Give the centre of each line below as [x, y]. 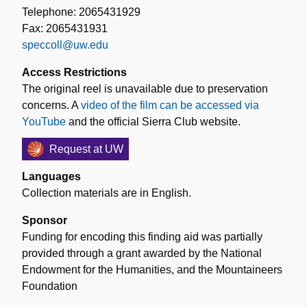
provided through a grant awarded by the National [142, 253]
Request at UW [86, 149]
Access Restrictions [74, 72]
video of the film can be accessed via [170, 105]
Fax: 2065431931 [65, 28]
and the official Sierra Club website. [153, 121]
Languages [51, 176]
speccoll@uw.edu [65, 45]
